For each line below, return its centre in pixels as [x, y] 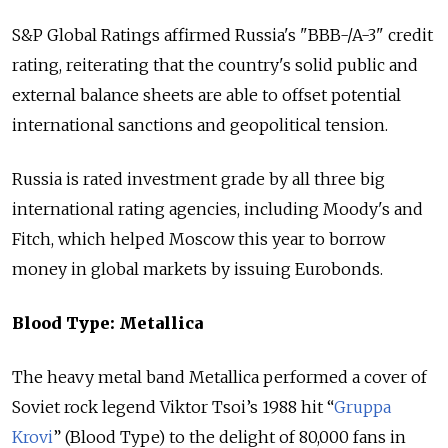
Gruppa [362, 407]
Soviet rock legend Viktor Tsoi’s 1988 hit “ [173, 407]
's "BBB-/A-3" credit [358, 35]
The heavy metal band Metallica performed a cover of [219, 377]
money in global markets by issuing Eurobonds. [197, 269]
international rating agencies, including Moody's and [217, 209]
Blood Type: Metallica [107, 323]
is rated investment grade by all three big [225, 179]
